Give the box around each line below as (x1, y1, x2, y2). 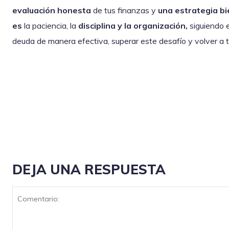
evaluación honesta (12, 5, 91, 16)
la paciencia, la (22, 20, 78, 31)
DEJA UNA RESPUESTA (12, 161, 166, 178)
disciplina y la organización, (78, 20, 188, 31)
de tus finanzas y (91, 5, 158, 16)
